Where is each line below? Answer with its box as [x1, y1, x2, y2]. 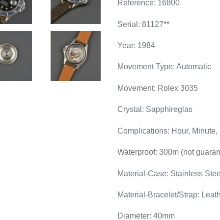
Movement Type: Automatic [117, 62, 211, 71]
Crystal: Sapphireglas [117, 105, 192, 114]
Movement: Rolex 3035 [117, 83, 198, 92]
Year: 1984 [117, 41, 155, 50]
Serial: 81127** [117, 20, 169, 28]
